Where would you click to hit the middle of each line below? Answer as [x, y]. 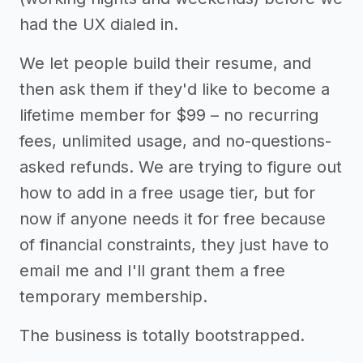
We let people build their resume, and [165, 64]
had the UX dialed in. [99, 25]
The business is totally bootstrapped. [162, 336]
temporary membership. [113, 297]
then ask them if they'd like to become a [175, 90]
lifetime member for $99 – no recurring [169, 115]
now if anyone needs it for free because [173, 219]
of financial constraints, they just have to [174, 245]
